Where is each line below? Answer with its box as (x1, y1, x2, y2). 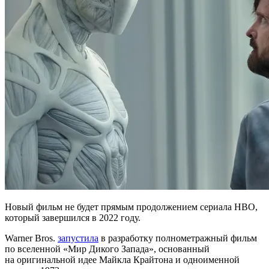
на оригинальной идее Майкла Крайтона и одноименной (5, 255, 240, 265)
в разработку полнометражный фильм (98, 233, 257, 244)
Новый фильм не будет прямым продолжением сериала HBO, (5, 202, 258, 213)
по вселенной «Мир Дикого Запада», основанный (5, 244, 210, 255)
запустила (58, 233, 98, 244)
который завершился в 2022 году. (5, 213, 141, 223)
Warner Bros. (5, 233, 58, 244)
